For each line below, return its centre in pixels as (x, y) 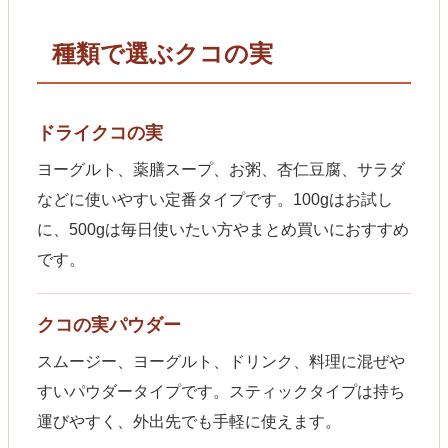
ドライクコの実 (100, 132)
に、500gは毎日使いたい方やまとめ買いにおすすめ (223, 229)
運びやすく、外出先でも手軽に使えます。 (189, 421)
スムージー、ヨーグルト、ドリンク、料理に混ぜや (221, 361)
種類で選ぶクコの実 (162, 53)
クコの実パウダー (109, 324)
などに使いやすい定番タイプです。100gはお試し (215, 199)
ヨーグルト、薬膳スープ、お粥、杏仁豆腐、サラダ (221, 169)
